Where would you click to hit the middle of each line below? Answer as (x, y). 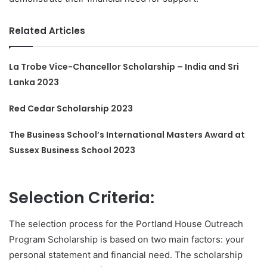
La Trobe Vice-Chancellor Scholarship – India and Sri (124, 66)
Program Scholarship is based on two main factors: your (127, 240)
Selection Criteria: (82, 197)
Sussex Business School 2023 (72, 150)
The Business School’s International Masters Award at (127, 134)
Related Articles (47, 30)
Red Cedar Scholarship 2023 (71, 108)
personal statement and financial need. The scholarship (126, 255)
